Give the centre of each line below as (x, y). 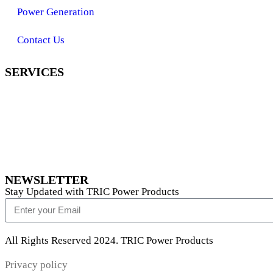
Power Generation (56, 12)
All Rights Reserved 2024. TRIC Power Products (109, 240)
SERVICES (34, 72)
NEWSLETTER (47, 179)
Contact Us (41, 40)
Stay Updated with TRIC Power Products (92, 191)
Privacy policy (36, 264)
